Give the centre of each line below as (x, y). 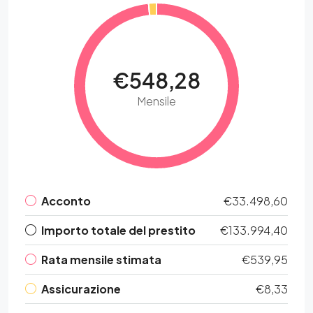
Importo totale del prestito (118, 230)
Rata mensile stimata (101, 260)
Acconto (66, 201)
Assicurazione (81, 289)
